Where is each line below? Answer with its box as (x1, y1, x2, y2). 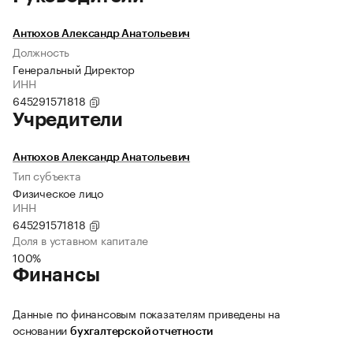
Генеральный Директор (13, 60, 135, 78)
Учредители (13, 110, 123, 130)
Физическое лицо (13, 184, 103, 202)
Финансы (13, 266, 100, 285)
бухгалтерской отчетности (70, 326, 214, 338)
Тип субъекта (13, 166, 81, 184)
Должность (13, 43, 70, 61)
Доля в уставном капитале (13, 231, 149, 249)
